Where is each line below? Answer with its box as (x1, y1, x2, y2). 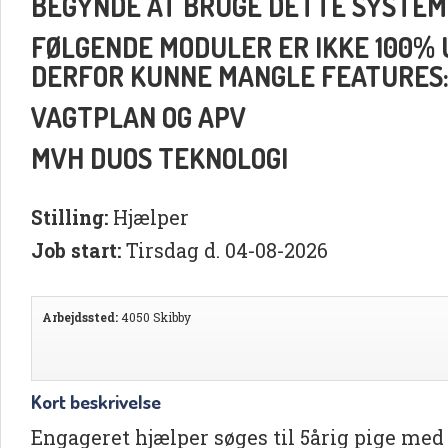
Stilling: (31, 204, 108, 230)
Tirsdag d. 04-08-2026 (121, 237, 328, 263)
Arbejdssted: (42, 308, 118, 325)
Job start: (31, 237, 121, 263)
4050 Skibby (118, 308, 191, 325)
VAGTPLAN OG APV (31, 98, 246, 135)
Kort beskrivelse (31, 388, 161, 414)
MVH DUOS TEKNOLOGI (31, 139, 288, 176)
